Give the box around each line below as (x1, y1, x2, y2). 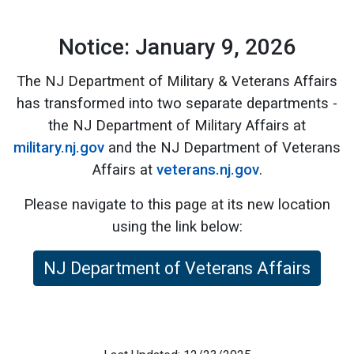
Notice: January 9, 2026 (58, 34, 296, 60)
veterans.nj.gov (156, 161, 259, 179)
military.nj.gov (13, 139, 104, 156)
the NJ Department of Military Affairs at (48, 117, 306, 134)
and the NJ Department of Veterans (104, 139, 341, 156)
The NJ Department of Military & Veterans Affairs (17, 73, 337, 90)
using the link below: (111, 218, 243, 235)
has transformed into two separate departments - (17, 95, 337, 112)
